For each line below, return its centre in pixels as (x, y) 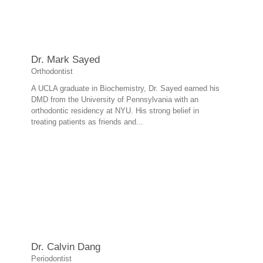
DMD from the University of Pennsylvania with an (115, 100)
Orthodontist (52, 71)
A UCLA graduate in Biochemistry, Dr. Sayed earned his (125, 88)
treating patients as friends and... (87, 122)
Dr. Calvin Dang (66, 247)
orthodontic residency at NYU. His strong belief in (115, 111)
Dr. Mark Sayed (65, 60)
